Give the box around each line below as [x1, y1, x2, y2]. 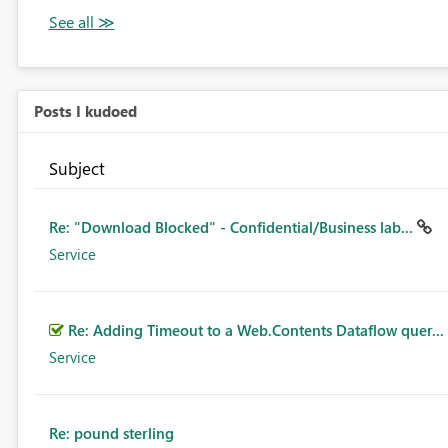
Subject [48, 157, 105, 180]
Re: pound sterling [48, 423, 174, 444]
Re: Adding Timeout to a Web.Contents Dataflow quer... [67, 320, 444, 341]
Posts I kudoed [33, 101, 137, 122]
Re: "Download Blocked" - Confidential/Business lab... [48, 217, 417, 238]
